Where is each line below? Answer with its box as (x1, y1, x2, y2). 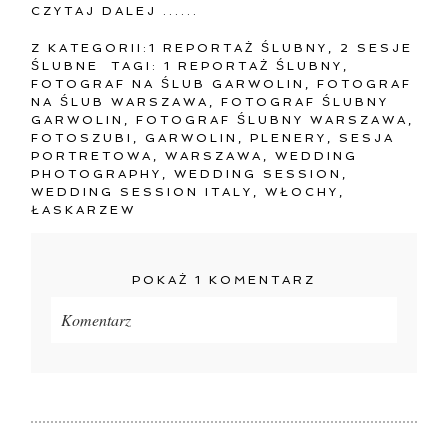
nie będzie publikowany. (213, 357, 370, 379)
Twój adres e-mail (50, 357, 169, 379)
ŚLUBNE (31, 58, 100, 73)
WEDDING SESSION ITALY (31, 184, 254, 199)
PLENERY (250, 130, 328, 145)
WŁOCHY (265, 184, 340, 199)
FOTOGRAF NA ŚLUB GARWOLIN (31, 76, 306, 91)
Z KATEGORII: (31, 40, 150, 55)
